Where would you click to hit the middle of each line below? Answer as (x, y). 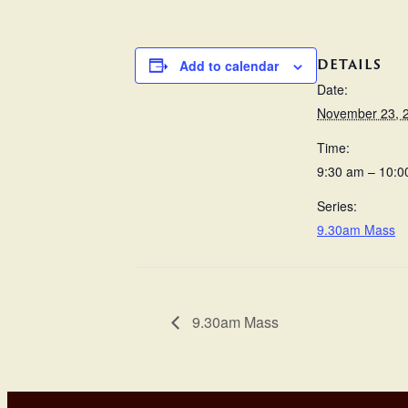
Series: (337, 206)
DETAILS (349, 65)
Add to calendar (229, 65)
